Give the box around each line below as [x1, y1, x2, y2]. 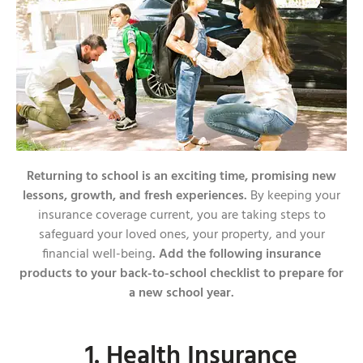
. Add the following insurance [152, 243, 321, 265]
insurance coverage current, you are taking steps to [37, 204, 326, 226]
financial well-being [42, 243, 152, 265]
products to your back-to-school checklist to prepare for [19, 263, 344, 284]
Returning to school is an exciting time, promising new [27, 165, 336, 187]
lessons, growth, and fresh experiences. [23, 185, 250, 207]
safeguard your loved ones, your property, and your [38, 224, 325, 246]
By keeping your [250, 185, 340, 207]
